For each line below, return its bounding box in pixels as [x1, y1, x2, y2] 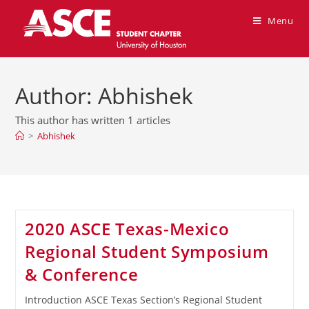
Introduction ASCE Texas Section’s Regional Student [24, 293, 262, 306]
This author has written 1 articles [15, 113, 171, 127]
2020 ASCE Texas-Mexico [24, 217, 230, 240]
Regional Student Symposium [24, 240, 269, 263]
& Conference [24, 263, 139, 286]
